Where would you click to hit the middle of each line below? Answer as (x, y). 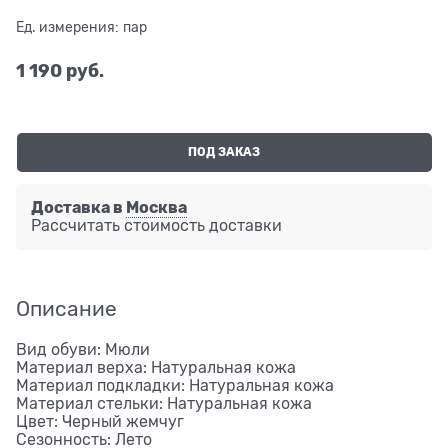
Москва (156, 207)
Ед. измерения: (67, 26)
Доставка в (78, 207)
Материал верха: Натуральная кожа (156, 367)
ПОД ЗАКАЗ (224, 151)
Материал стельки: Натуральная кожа (164, 403)
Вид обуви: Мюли (83, 349)
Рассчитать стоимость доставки (156, 225)
